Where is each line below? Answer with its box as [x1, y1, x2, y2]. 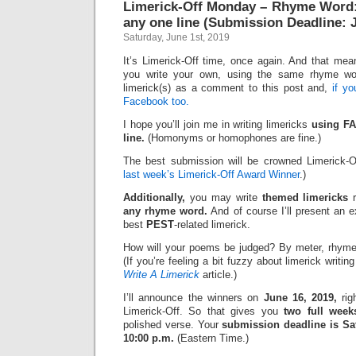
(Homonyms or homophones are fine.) [145, 132, 321, 144]
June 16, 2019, [263, 292, 338, 304]
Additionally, [123, 192, 185, 203]
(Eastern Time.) [174, 332, 249, 344]
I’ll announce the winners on [123, 292, 264, 304]
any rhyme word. [123, 205, 208, 217]
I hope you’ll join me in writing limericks [123, 118, 311, 130]
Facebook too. [123, 95, 189, 107]
